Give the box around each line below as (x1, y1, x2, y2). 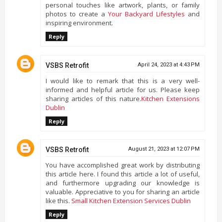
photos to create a (45, 9, 108, 18)
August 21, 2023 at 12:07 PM (128, 146, 200, 152)
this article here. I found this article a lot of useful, (45, 169, 200, 178)
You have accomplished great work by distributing (45, 161, 200, 169)
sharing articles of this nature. (45, 94, 142, 103)
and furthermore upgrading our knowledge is (45, 178, 200, 187)
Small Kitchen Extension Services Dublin (71, 196, 191, 205)
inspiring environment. (45, 18, 113, 27)
